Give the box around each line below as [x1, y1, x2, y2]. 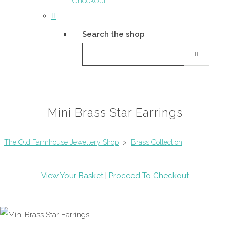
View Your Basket [41, 170, 103, 180]
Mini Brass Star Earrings [47, 106, 183, 119]
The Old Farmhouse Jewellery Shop [4, 138, 119, 146]
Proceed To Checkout [109, 170, 189, 180]
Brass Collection [131, 138, 182, 146]
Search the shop [82, 30, 145, 39]
